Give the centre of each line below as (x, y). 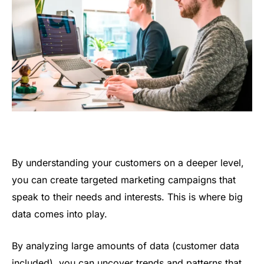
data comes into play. (60, 214)
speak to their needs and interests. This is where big (127, 197)
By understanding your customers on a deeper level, (128, 163)
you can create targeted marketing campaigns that (124, 180)
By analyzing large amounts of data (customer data (126, 246)
